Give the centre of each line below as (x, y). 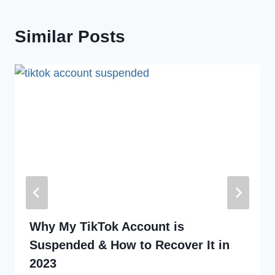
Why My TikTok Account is (107, 227)
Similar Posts (70, 37)
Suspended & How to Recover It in (130, 245)
